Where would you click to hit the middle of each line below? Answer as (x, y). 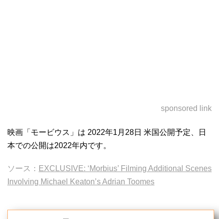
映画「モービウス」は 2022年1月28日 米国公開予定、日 (107, 132)
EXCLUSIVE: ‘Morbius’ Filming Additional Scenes (125, 168)
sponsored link (186, 108)
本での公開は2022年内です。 (59, 145)
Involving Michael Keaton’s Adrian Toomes (81, 182)
